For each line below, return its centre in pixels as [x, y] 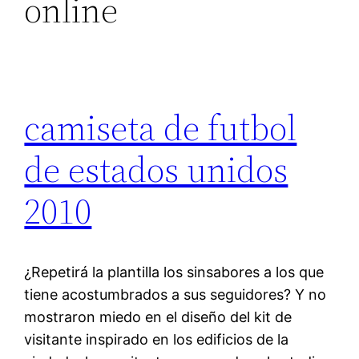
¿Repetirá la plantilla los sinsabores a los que [174, 272]
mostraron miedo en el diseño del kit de [158, 317]
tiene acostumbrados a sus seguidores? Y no [175, 295]
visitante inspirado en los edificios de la [157, 340]
